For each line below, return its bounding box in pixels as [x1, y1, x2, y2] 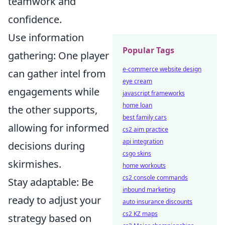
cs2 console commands [123, 173, 188, 182]
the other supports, [8, 103, 97, 117]
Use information [8, 31, 84, 45]
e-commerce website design [123, 65, 201, 73]
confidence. [8, 13, 62, 27]
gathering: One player [8, 49, 109, 63]
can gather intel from [8, 67, 106, 81]
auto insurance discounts [123, 197, 192, 206]
